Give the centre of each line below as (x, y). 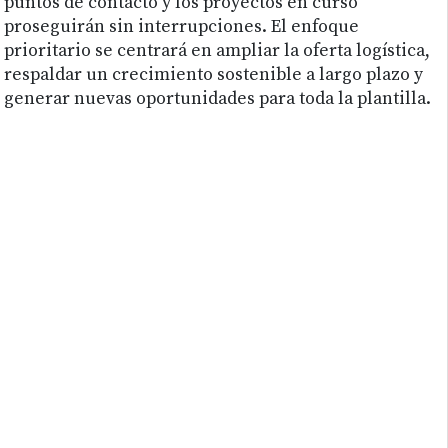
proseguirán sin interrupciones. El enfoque (182, 27)
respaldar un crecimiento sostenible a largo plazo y (214, 75)
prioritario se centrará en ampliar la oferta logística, (217, 51)
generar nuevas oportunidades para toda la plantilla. (218, 99)
